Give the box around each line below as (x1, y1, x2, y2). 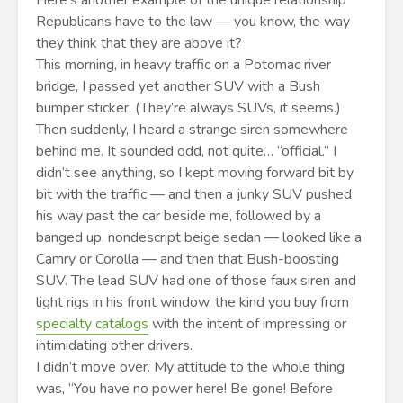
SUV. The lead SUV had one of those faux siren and (36, 271, 356, 291)
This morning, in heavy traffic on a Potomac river (36, 55, 331, 75)
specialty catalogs (36, 314, 148, 334)
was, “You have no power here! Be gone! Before (36, 379, 333, 399)
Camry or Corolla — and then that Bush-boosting (36, 249, 339, 269)
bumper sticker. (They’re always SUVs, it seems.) (36, 98, 341, 118)
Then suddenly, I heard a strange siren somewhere (36, 120, 348, 139)
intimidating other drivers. (36, 336, 193, 355)
